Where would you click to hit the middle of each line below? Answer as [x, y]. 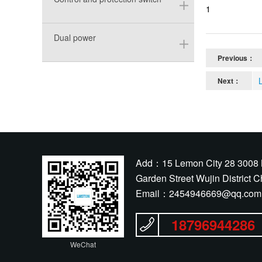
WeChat [83, 244]
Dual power [75, 37]
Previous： [236, 58]
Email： [152, 193]
